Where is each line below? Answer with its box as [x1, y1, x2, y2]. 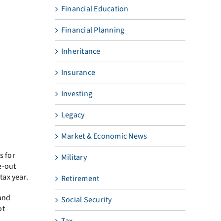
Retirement [61, 173, 100, 184]
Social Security [61, 194, 112, 205]
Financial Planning [61, 24, 125, 36]
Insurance [61, 67, 96, 78]
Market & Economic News [61, 130, 147, 142]
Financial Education [61, 3, 129, 14]
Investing [61, 88, 93, 99]
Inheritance [61, 45, 101, 57]
